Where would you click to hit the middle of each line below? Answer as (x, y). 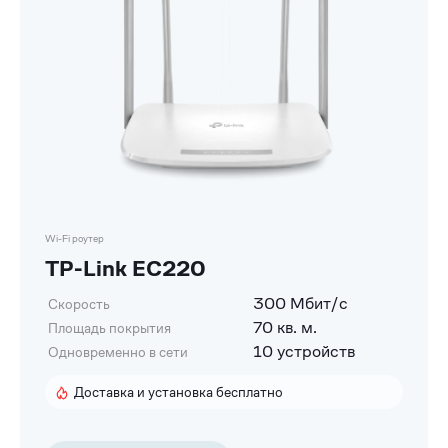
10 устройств (304, 351)
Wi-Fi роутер (74, 238)
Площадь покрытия (109, 327)
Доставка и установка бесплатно (178, 391)
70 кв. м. (285, 327)
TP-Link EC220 (125, 267)
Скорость (79, 303)
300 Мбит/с (300, 303)
